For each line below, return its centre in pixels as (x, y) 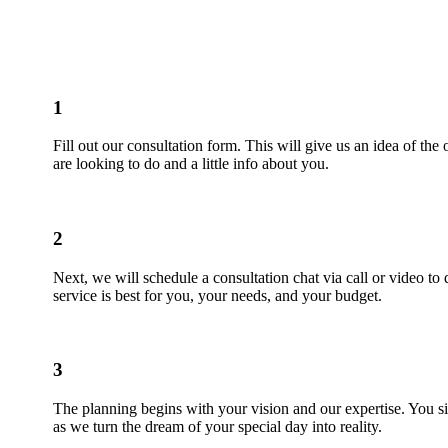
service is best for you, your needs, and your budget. (217, 295)
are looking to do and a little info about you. (191, 164)
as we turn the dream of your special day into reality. (217, 427)
